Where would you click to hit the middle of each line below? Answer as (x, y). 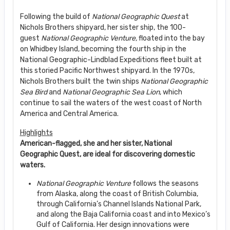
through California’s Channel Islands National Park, (119, 204)
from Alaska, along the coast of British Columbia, (117, 194)
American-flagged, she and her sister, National (96, 143)
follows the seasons (165, 183)
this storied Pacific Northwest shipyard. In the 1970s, (107, 70)
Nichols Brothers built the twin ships (80, 81)
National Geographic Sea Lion (111, 92)
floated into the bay (171, 38)
